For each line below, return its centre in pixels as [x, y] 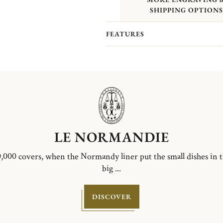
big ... [111, 168]
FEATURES [125, 34]
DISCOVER [111, 196]
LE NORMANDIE [111, 137]
